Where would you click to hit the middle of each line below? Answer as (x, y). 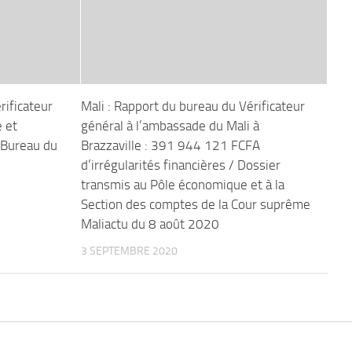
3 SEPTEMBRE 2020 (129, 251)
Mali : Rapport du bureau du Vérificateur (192, 106)
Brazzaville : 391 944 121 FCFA (170, 146)
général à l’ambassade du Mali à (170, 126)
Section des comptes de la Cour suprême (195, 205)
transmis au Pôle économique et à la (182, 185)
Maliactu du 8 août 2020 (150, 224)
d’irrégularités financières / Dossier (180, 165)
